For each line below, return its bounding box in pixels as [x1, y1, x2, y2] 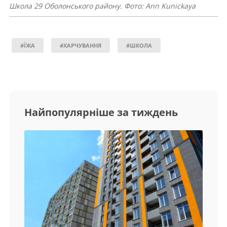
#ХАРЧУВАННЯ [60, 42, 101, 50]
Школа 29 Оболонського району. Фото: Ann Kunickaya [9, 1, 196, 11]
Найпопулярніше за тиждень [24, 105, 178, 120]
